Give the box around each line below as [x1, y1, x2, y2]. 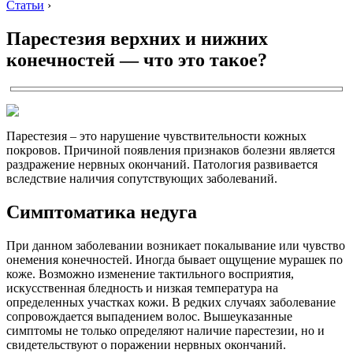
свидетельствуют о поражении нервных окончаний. [6, 337, 286, 351]
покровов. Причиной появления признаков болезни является [6, 143, 335, 157]
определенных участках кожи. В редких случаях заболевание [6, 295, 336, 309]
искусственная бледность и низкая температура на [6, 281, 278, 295]
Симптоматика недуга [6, 201, 197, 222]
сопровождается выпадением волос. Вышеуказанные [6, 309, 292, 323]
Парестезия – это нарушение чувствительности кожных [6, 128, 307, 143]
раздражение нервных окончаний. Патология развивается [6, 157, 318, 171]
